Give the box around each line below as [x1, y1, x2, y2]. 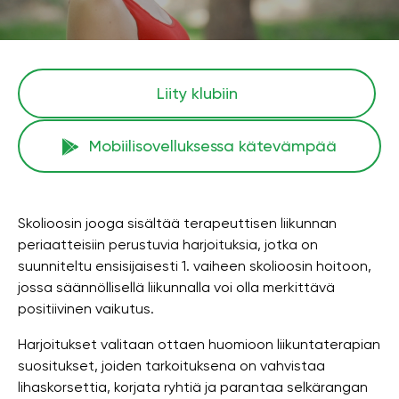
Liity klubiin [156, 84, 238, 102]
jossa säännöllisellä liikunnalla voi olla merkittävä [18, 279, 335, 296]
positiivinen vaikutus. [18, 300, 154, 317]
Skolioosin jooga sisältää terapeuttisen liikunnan [18, 215, 337, 232]
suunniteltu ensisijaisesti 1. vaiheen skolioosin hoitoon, [18, 257, 371, 274]
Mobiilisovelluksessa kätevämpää [89, 136, 337, 155]
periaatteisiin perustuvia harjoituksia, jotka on [18, 236, 318, 253]
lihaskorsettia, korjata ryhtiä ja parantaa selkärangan [18, 379, 368, 395]
